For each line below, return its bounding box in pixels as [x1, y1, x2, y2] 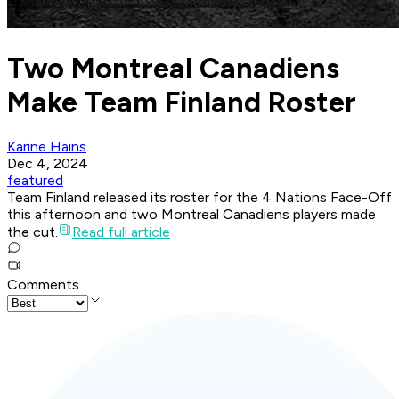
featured [7, 172, 63, 190]
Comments [7, 276, 79, 294]
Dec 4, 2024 [7, 155, 88, 173]
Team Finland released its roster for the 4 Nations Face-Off [7, 189, 392, 207]
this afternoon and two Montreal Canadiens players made [7, 206, 376, 224]
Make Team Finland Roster [7, 85, 356, 119]
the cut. [7, 224, 58, 241]
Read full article [72, 224, 170, 241]
